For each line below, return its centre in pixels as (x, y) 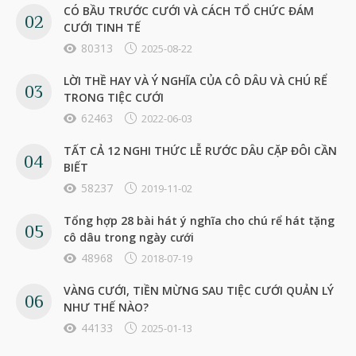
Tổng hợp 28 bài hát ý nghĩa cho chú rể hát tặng (199, 220)
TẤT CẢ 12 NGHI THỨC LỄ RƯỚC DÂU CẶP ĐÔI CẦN (200, 150)
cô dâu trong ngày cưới (129, 237)
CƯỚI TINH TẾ (102, 27)
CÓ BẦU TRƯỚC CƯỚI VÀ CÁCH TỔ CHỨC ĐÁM (189, 10)
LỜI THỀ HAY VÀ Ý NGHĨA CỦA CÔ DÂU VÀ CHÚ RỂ (195, 80)
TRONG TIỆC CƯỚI (114, 97)
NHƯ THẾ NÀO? (106, 307)
